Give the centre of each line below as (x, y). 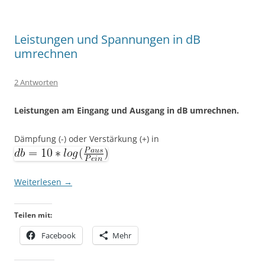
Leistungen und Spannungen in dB (107, 39)
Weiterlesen (39, 182)
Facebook (59, 236)
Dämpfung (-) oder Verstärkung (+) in (87, 138)
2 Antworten (36, 82)
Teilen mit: (33, 215)
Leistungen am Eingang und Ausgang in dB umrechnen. (127, 110)
